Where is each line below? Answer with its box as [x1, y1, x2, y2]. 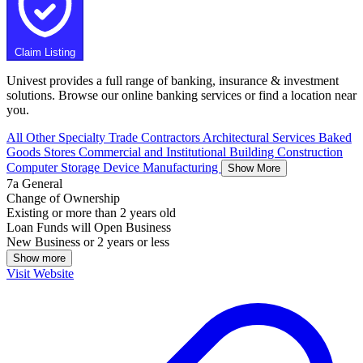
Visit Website [6, 266, 74, 280]
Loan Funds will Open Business [6, 220, 171, 234]
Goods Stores [6, 144, 79, 159]
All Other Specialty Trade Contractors [6, 130, 203, 144]
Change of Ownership [6, 190, 120, 205]
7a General [6, 176, 62, 190]
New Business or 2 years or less [6, 234, 169, 249]
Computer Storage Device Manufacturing [6, 160, 221, 174]
